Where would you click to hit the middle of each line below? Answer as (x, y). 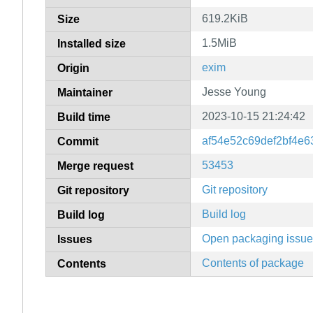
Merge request (95, 166)
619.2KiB (225, 18)
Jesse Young (234, 92)
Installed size (92, 43)
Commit (78, 141)
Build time (84, 117)
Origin (73, 68)
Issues (75, 239)
